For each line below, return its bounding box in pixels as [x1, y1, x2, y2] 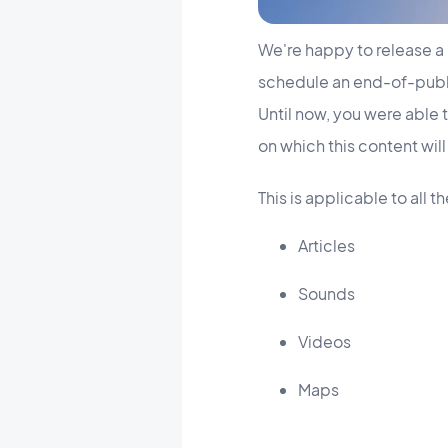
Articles [298, 234, 355, 256]
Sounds [298, 282, 355, 304]
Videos [298, 330, 351, 352]
